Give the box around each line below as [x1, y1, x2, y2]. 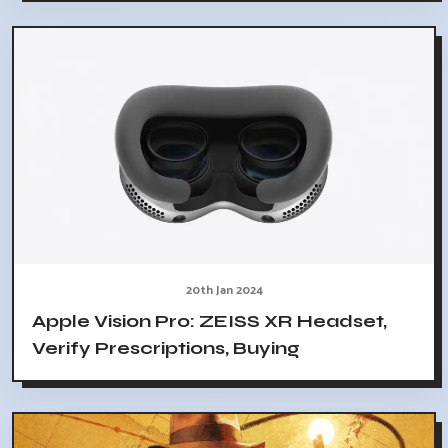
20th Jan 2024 [185, 281, 263, 301]
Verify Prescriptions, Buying [32, 337, 300, 360]
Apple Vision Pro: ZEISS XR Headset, [32, 310, 387, 333]
